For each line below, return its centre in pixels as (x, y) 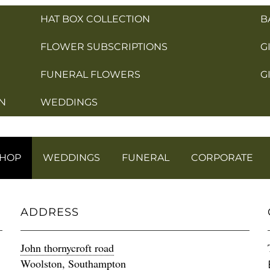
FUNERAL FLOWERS (90, 75)
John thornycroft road (67, 248)
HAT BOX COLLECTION (95, 19)
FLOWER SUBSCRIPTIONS (104, 47)
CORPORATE (222, 158)
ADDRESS (49, 212)
